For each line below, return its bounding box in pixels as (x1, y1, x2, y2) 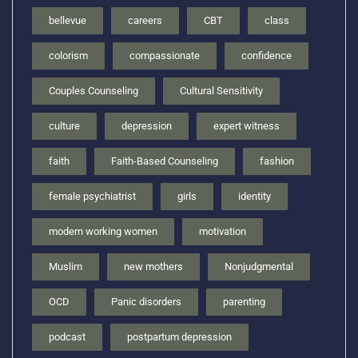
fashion (260, 154, 294, 167)
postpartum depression (127, 330, 232, 343)
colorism (49, 49, 88, 62)
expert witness (213, 119, 280, 132)
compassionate (129, 49, 200, 62)
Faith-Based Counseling (111, 154, 218, 167)
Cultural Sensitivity (180, 84, 263, 97)
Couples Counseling (49, 84, 138, 97)
